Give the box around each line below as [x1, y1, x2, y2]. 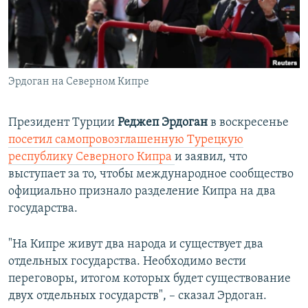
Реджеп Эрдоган [118, 116, 208, 130]
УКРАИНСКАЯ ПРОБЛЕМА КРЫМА [25, 82, 155, 92]
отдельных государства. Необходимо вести [8, 255, 246, 269]
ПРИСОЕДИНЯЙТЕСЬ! [12, 6, 99, 16]
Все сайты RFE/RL [23, 98, 118, 112]
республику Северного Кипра [8, 151, 175, 164]
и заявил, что [175, 151, 247, 164]
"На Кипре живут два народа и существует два [8, 238, 263, 252]
